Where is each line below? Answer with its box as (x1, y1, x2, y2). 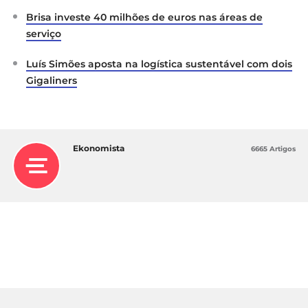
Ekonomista (73, 142, 124, 153)
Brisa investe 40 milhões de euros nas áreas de (26, 10, 263, 23)
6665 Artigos (251, 144, 296, 153)
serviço (26, 27, 61, 40)
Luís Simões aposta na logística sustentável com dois (26, 57, 292, 70)
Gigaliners (26, 74, 77, 87)
